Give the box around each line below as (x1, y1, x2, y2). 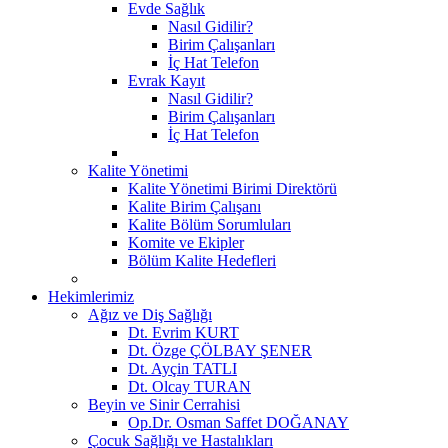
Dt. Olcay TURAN (128, 377, 251, 395)
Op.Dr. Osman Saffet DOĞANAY (128, 413, 349, 431)
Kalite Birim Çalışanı (128, 197, 261, 215)
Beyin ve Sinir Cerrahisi (88, 395, 240, 413)
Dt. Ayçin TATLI (128, 359, 237, 377)
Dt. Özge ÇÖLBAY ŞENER (128, 341, 312, 359)
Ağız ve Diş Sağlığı (88, 305, 212, 323)
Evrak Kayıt (128, 71, 205, 89)
